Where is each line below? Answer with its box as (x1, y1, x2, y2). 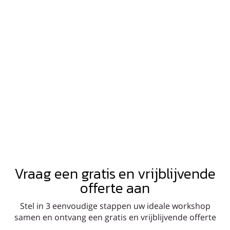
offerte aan (80, 177, 150, 199)
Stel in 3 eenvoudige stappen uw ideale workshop (20, 200, 210, 212)
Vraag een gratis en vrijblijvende (14, 163, 216, 184)
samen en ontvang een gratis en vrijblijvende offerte (14, 212, 216, 223)
